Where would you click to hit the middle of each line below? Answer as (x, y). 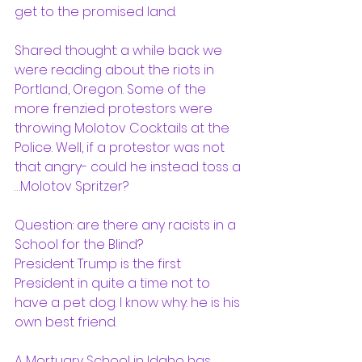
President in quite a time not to (114, 283)
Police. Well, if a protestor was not (121, 147)
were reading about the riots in (116, 70)
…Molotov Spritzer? (75, 186)
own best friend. (67, 322)
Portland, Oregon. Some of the (112, 89)
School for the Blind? (82, 244)
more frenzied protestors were (115, 109)
